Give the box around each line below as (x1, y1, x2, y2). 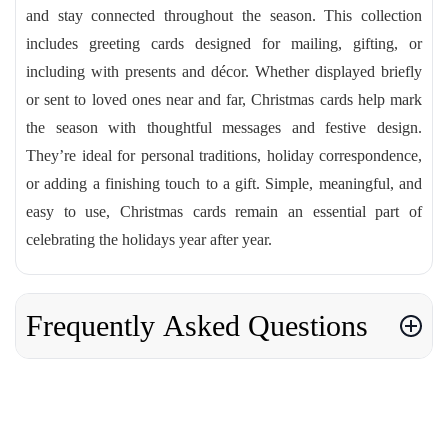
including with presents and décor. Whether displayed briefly (26, 63, 422, 80)
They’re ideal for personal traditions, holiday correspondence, (26, 147, 422, 164)
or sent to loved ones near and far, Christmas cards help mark (26, 91, 422, 108)
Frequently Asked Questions (26, 309, 368, 342)
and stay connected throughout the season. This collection (26, 7, 422, 24)
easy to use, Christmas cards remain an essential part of (26, 203, 422, 220)
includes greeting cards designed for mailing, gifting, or (26, 35, 422, 52)
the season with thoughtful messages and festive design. (26, 119, 422, 136)
